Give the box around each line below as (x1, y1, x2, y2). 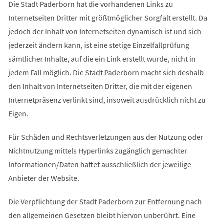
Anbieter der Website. (8, 173, 79, 183)
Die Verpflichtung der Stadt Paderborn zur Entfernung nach (8, 196, 202, 206)
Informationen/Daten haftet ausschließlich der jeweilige (8, 159, 191, 169)
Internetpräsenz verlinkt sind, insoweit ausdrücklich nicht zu (8, 94, 206, 105)
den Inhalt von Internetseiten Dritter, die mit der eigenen (8, 81, 192, 91)
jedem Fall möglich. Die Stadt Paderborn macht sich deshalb (8, 67, 204, 77)
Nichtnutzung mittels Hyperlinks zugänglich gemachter (8, 145, 187, 155)
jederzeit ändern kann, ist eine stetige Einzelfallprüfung (8, 40, 189, 50)
